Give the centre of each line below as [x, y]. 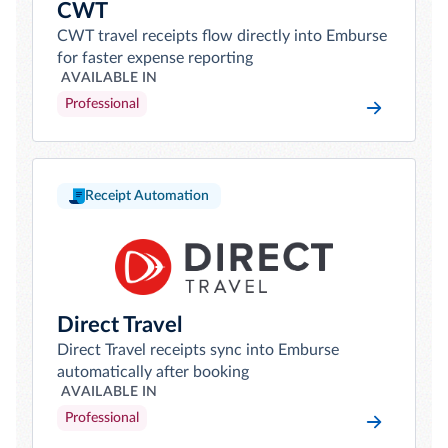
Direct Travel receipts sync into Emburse [198, 350]
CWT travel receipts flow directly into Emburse [222, 36]
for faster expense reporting [155, 58]
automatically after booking [153, 372]
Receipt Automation [147, 196]
